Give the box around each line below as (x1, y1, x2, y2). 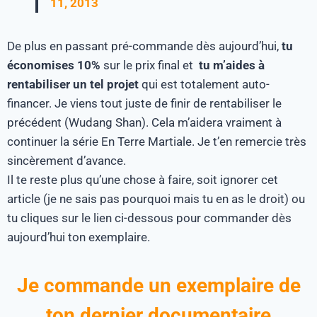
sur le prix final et (100, 57, 199, 72)
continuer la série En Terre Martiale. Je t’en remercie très (7, 134, 306, 149)
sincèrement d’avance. (7, 153, 126, 168)
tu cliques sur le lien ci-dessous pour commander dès (7, 210, 292, 225)
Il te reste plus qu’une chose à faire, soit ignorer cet (7, 172, 278, 187)
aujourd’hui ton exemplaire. (7, 229, 150, 244)
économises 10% (7, 57, 100, 72)
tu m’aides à (199, 57, 265, 72)
